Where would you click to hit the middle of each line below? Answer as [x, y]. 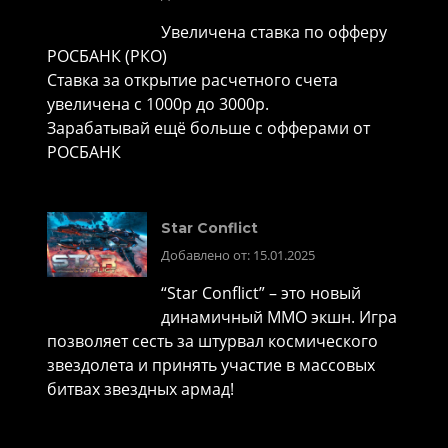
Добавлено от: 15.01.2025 [238, 254]
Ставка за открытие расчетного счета [192, 80]
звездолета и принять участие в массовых [211, 364]
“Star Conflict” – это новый [261, 292]
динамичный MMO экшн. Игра [279, 316]
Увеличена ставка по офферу [274, 32]
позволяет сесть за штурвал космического [212, 340]
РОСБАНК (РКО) [107, 56]
